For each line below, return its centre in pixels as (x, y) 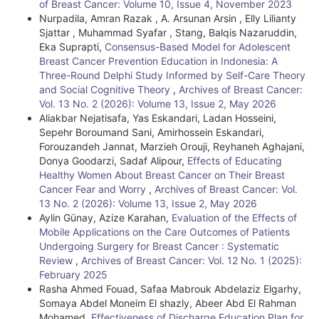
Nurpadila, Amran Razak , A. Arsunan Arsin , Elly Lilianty (168, 18)
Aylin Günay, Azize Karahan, (105, 218)
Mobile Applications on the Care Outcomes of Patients (164, 232)
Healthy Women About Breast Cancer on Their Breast (162, 175)
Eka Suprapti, (72, 47)
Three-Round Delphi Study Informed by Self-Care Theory (172, 75)
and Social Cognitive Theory (106, 89)
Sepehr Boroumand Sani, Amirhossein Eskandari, (152, 132)
